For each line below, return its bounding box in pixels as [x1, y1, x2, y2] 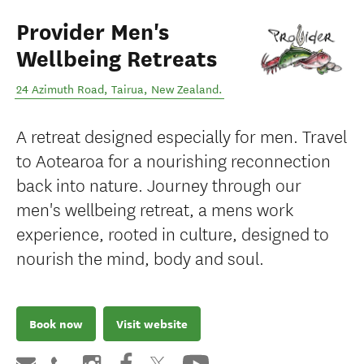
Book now [29, 315, 83, 332]
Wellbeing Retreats [16, 45, 217, 73]
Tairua [111, 83, 144, 97]
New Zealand [151, 83, 219, 97]
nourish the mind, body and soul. [16, 245, 264, 270]
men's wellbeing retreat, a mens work [16, 196, 293, 221]
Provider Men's [16, 19, 169, 46]
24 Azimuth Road [16, 83, 104, 97]
